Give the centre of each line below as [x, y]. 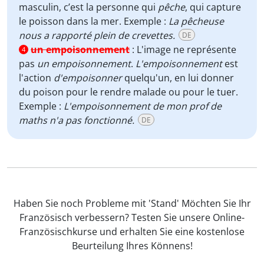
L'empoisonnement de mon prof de [143, 106]
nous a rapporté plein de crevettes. [97, 35]
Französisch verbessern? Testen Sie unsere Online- [132, 217]
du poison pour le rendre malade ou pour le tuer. [128, 92]
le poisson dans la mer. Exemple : [94, 21]
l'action [36, 78]
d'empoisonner [88, 78]
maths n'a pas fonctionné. [77, 120]
